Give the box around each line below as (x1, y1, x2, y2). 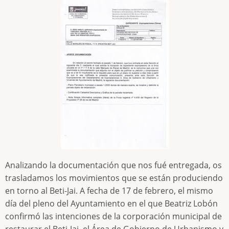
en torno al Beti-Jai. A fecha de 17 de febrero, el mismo (5, 185, 213, 197)
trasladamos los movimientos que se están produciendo (5, 172, 223, 184)
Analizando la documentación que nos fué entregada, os (5, 159, 222, 171)
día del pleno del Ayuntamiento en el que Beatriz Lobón (5, 198, 218, 210)
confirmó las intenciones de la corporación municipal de (5, 211, 222, 222)
